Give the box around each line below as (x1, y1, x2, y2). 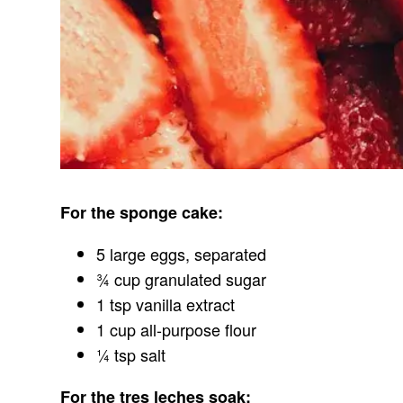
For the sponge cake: (60, 201, 224, 225)
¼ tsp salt (96, 343, 166, 367)
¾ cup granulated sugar (96, 267, 267, 291)
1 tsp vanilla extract (96, 292, 236, 317)
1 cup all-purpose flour (96, 318, 257, 342)
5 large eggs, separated (96, 242, 267, 266)
